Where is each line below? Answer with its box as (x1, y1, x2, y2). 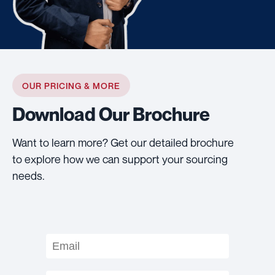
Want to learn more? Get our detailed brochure (12, 136, 234, 150)
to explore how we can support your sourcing (12, 152, 228, 166)
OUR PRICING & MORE (22, 80, 120, 91)
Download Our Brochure (12, 103, 210, 126)
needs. (12, 169, 45, 183)
